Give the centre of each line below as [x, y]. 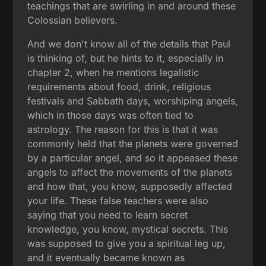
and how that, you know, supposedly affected [130, 186]
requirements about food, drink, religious [119, 86]
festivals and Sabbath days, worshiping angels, [133, 101]
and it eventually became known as [106, 257]
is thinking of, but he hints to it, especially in [126, 58]
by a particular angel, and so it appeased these [133, 158]
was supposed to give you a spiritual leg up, [127, 243]
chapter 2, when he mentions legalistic [113, 72]
